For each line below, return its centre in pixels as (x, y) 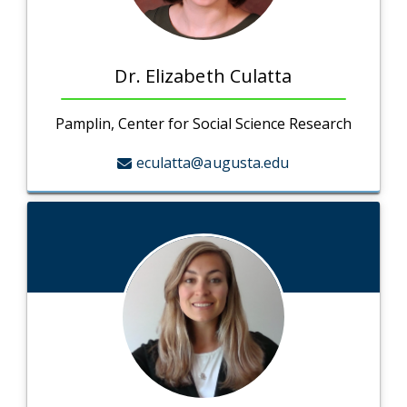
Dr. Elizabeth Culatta (203, 76)
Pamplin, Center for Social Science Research (203, 124)
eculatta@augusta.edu (213, 163)
